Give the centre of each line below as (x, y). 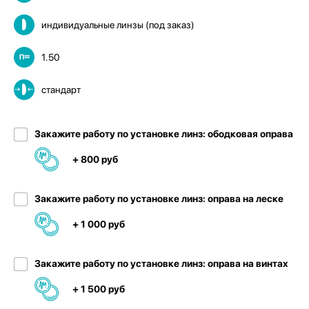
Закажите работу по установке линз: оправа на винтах (161, 263)
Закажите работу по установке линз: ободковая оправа (164, 133)
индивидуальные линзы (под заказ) (118, 24)
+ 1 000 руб (99, 224)
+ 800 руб (95, 159)
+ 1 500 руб (99, 289)
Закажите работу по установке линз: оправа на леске (159, 198)
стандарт (61, 89)
